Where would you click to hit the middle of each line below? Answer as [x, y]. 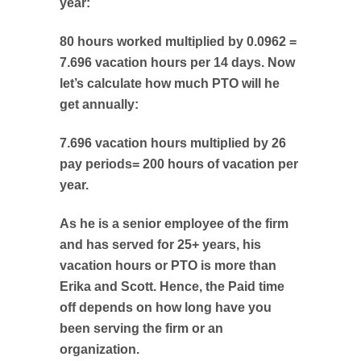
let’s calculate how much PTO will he [170, 83]
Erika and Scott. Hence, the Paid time [172, 286]
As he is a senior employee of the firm [174, 224]
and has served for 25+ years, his [160, 245]
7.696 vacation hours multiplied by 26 [173, 143]
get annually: [99, 104]
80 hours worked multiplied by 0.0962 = [178, 41]
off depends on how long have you [166, 307]
